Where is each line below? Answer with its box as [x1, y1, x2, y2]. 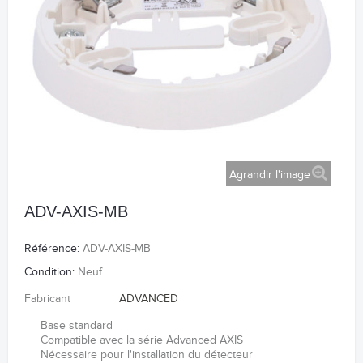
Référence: [24, 242, 79, 256]
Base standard [41, 319, 113, 333]
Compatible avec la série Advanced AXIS [41, 334, 243, 348]
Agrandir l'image [229, 168, 310, 181]
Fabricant [24, 293, 70, 306]
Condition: [24, 266, 75, 280]
